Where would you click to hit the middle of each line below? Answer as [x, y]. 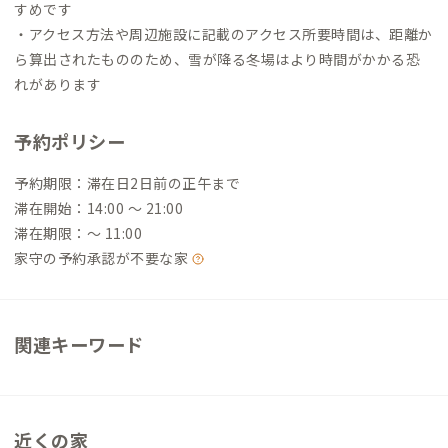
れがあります [57, 84]
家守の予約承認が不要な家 [103, 258]
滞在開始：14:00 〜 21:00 [98, 208]
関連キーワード [79, 344]
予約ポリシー [69, 141]
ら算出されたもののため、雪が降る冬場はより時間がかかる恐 [217, 59]
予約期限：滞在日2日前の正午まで [127, 183]
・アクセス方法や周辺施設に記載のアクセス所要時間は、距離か [223, 34]
